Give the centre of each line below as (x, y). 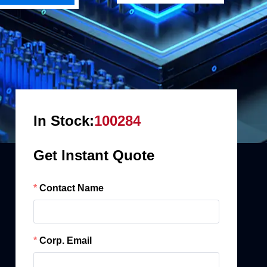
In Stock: (64, 121)
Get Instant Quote (94, 155)
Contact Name (72, 188)
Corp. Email (66, 240)
